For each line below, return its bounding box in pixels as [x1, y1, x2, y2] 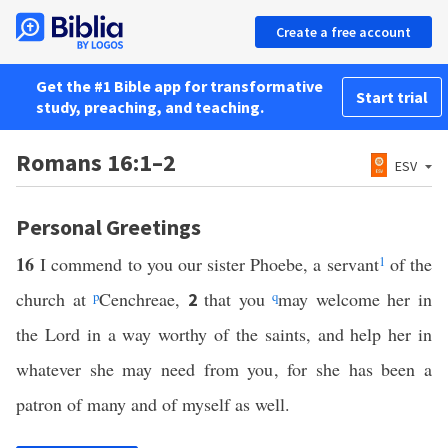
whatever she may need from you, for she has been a [16, 357, 432, 381]
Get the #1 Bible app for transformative [36, 76, 323, 96]
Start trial [356, 87, 428, 107]
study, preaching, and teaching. [36, 97, 264, 117]
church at [16, 287, 94, 311]
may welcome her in [278, 287, 433, 311]
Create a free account [276, 23, 411, 41]
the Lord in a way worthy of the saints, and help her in [16, 322, 432, 346]
